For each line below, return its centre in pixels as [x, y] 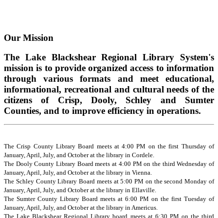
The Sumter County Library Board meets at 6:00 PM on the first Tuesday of [109, 199]
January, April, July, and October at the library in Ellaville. [81, 190]
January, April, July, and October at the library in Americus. [81, 208]
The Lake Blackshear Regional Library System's [109, 57]
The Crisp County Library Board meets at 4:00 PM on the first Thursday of [109, 146]
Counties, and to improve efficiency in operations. [102, 111]
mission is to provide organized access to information [109, 68]
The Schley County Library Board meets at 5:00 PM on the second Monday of [109, 182]
